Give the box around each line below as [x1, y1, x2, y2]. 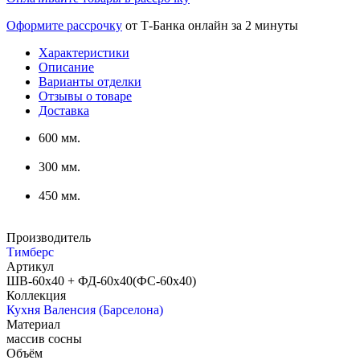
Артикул [6, 260, 54, 274]
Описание [39, 60, 94, 75]
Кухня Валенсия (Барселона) [6, 303, 163, 317]
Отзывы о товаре [39, 89, 132, 104]
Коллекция [6, 288, 66, 303]
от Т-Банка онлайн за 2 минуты [122, 18, 298, 33]
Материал [6, 317, 60, 332]
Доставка [39, 104, 89, 118]
